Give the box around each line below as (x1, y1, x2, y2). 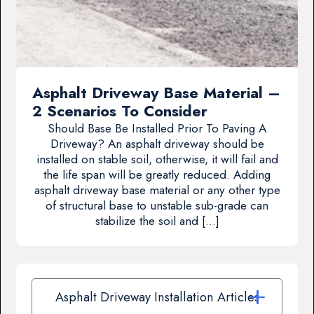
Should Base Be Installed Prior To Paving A (48, 120, 266, 137)
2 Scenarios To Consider (32, 100, 207, 123)
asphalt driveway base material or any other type (34, 182, 280, 199)
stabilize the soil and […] (95, 212, 219, 230)
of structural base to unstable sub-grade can (46, 197, 268, 214)
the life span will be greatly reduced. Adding (43, 166, 271, 184)
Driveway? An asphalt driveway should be (50, 135, 264, 153)
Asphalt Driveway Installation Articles (55, 287, 259, 306)
